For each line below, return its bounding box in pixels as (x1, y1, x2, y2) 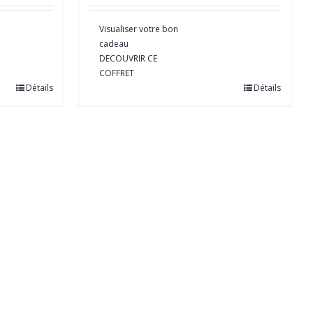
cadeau (99, 37, 129, 50)
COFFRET (99, 66, 134, 79)
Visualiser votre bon (99, 22, 178, 35)
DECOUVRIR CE (99, 52, 157, 64)
